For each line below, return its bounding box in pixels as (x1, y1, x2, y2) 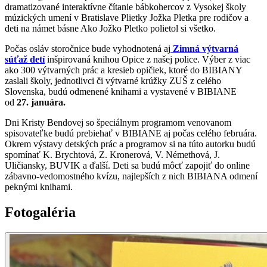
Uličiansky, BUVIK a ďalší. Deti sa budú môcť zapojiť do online (5, 160, 250, 170)
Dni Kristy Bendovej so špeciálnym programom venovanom (5, 117, 231, 128)
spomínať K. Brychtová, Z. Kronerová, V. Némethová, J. (5, 149, 220, 160)
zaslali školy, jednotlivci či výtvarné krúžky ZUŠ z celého (5, 75, 221, 86)
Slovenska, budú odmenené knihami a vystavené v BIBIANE (5, 86, 237, 97)
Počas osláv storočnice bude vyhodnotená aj (5, 43, 170, 54)
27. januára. (17, 97, 66, 107)
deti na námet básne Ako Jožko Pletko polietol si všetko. (5, 23, 216, 33)
